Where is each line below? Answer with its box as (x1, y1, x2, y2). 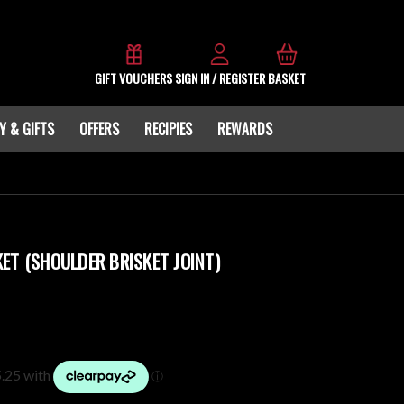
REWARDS (217, 118, 272, 141)
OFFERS (79, 118, 119, 141)
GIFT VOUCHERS (95, 68, 173, 87)
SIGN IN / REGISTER (175, 68, 266, 87)
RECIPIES (144, 118, 192, 141)
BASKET (268, 68, 306, 87)
